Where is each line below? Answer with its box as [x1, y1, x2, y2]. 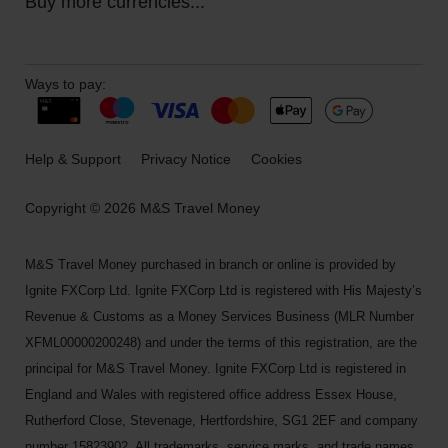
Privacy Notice [141, 151, 231, 167]
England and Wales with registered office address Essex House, [25, 387, 397, 402]
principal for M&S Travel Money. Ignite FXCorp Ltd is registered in [25, 361, 406, 376]
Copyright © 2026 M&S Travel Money [25, 200, 260, 216]
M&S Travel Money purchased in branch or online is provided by [25, 257, 396, 272]
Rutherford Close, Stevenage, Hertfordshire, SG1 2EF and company [25, 413, 418, 428]
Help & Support [25, 151, 121, 167]
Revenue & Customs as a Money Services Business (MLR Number [25, 309, 414, 324]
